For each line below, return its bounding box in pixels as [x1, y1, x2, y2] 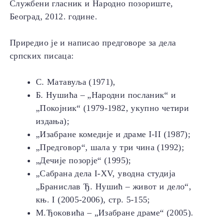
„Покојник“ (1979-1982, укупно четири [36, 103, 189, 113]
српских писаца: [10, 51, 74, 61]
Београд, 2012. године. [10, 12, 97, 22]
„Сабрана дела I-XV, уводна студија [36, 169, 176, 179]
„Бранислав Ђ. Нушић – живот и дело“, [36, 182, 191, 192]
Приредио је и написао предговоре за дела [10, 38, 176, 48]
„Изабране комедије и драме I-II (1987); [36, 129, 191, 139]
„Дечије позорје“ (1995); [36, 155, 131, 166]
